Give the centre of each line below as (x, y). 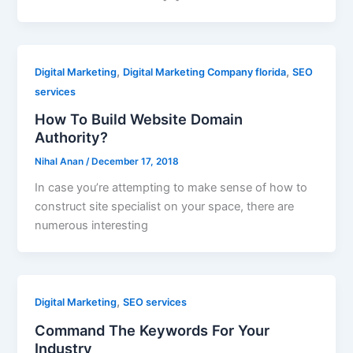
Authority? (72, 137)
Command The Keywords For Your (152, 330)
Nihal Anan (61, 162)
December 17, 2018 (136, 162)
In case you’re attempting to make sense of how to (171, 188)
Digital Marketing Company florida (205, 72)
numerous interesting (92, 226)
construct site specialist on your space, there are (165, 207)
